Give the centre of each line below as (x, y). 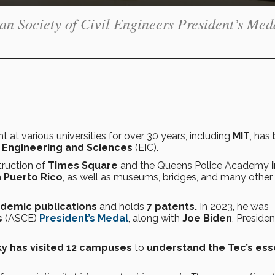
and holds (122, 206)
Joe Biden (207, 218)
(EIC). (145, 147)
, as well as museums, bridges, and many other (168, 177)
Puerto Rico (33, 177)
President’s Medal (84, 218)
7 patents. (173, 206)
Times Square (83, 165)
